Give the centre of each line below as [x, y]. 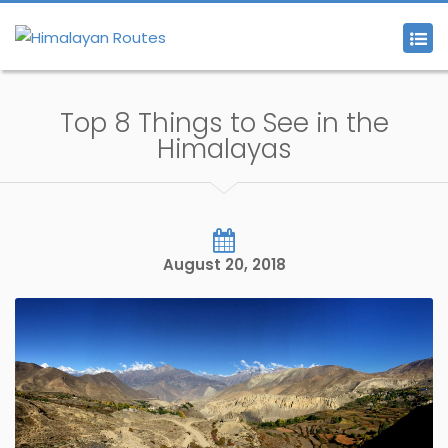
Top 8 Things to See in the [224, 123]
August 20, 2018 [224, 264]
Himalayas [224, 149]
